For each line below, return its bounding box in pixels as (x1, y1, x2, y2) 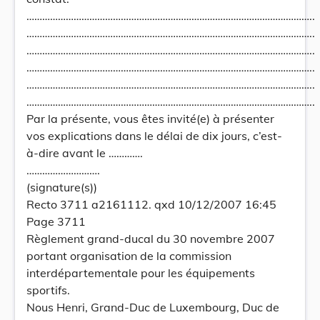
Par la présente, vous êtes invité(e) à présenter (26, 111, 274, 126)
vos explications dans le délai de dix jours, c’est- (26, 129, 282, 143)
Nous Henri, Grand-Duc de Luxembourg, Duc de (26, 300, 279, 314)
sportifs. (26, 283, 70, 297)
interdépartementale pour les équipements (26, 266, 255, 280)
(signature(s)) (26, 180, 97, 194)
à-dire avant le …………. (26, 146, 143, 160)
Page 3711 (26, 214, 86, 229)
